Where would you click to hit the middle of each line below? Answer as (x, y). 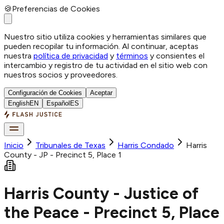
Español (58, 103)
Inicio (14, 145)
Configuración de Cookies (45, 93)
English (19, 103)
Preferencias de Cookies (56, 9)
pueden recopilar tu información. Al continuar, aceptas (101, 46)
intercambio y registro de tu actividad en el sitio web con (106, 65)
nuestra (18, 56)
